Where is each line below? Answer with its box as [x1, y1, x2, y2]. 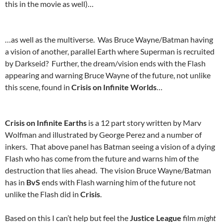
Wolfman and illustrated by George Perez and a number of [5, 130, 202, 140]
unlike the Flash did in [5, 189, 80, 199]
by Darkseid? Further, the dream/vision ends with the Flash [5, 58, 206, 68]
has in [5, 177, 26, 187]
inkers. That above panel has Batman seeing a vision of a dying [5, 142, 215, 152]
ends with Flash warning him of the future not [40, 177, 196, 187]
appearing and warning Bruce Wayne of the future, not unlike [5, 70, 211, 80]
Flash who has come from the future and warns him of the [5, 154, 199, 164]
